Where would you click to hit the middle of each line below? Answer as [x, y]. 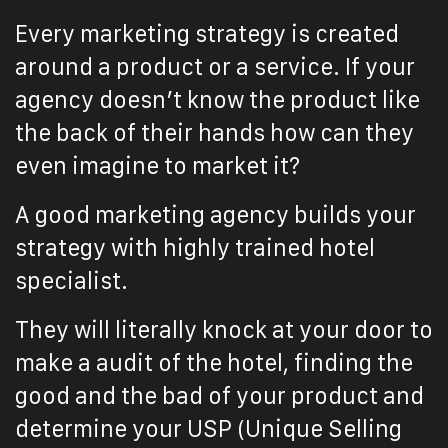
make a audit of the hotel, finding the [214, 363]
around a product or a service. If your [215, 67]
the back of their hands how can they [214, 133]
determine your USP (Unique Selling [208, 429]
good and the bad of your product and [219, 396]
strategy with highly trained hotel [195, 248]
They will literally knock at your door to [224, 330]
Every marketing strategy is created [207, 34]
